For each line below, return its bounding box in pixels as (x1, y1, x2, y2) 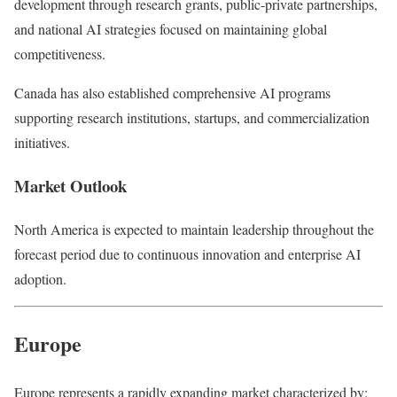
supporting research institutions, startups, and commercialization (14, 108, 370, 128)
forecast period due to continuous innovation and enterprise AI (14, 244, 361, 263)
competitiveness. (14, 44, 105, 64)
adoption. (14, 269, 66, 288)
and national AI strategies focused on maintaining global (14, 19, 327, 39)
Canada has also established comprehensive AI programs (14, 83, 331, 103)
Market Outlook (14, 174, 127, 198)
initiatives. (14, 133, 70, 152)
